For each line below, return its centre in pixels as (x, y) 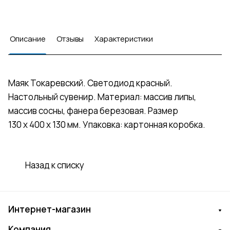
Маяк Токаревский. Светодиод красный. (90, 83)
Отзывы (70, 39)
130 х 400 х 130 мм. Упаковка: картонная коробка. (107, 125)
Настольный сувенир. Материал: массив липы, (102, 97)
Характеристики (124, 39)
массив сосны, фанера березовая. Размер (93, 111)
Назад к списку (55, 165)
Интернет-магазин (50, 209)
